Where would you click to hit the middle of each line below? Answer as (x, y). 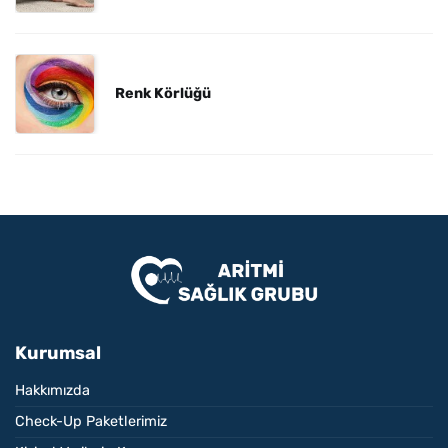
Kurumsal (58, 353)
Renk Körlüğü (163, 93)
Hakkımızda (52, 391)
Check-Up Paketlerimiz (91, 422)
